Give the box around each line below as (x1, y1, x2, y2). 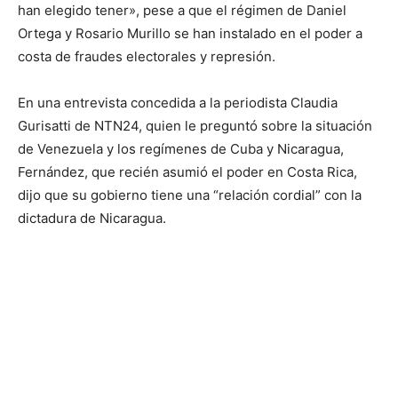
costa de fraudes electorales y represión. (18, 47, 275, 65)
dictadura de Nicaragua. (18, 209, 166, 227)
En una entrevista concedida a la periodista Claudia (18, 93, 338, 111)
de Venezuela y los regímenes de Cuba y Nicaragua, (18, 139, 344, 157)
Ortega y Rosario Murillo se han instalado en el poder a (18, 24, 362, 42)
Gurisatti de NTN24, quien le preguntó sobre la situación (18, 116, 372, 134)
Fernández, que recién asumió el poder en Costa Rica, (18, 163, 357, 180)
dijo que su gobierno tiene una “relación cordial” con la (18, 186, 362, 203)
